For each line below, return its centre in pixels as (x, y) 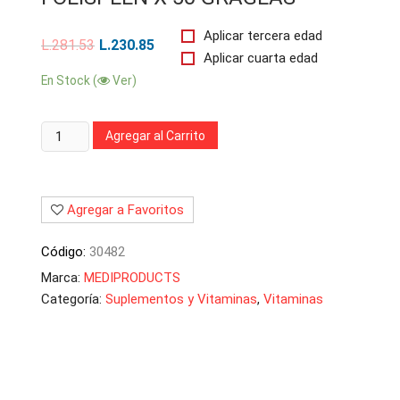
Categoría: (73, 299)
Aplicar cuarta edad (261, 58)
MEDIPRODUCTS (132, 278)
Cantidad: (69, 132)
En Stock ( (69, 80)
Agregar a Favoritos (125, 210)
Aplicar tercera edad (263, 36)
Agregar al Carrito (156, 135)
